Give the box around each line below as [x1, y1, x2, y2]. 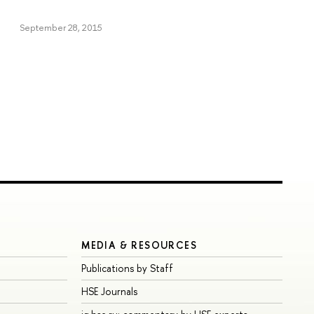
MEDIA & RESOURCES [81, 238, 198, 252]
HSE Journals [81, 284, 138, 298]
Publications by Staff [81, 261, 174, 275]
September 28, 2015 [19, 21, 102, 34]
